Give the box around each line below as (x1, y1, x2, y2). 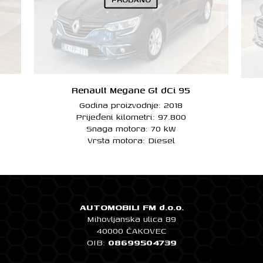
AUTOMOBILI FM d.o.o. (79, 200, 184, 213)
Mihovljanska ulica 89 (87, 212, 176, 225)
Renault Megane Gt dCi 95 (72, 83, 191, 97)
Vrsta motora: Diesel (87, 133, 175, 146)
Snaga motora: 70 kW (86, 122, 176, 134)
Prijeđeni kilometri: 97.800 (76, 110, 187, 123)
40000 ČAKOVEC (97, 224, 166, 237)
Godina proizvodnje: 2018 (79, 98, 183, 111)
